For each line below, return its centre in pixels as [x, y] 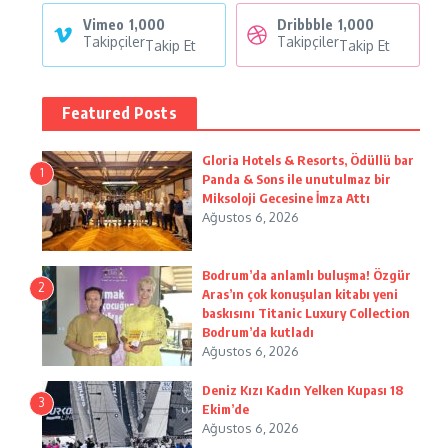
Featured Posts [119, 113]
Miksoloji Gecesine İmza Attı [286, 198]
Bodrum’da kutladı [258, 332]
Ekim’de [225, 409]
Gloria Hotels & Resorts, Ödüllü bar [308, 160]
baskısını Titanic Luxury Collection [306, 313]
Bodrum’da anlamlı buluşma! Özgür [306, 275]
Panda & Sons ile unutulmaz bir [296, 179]
